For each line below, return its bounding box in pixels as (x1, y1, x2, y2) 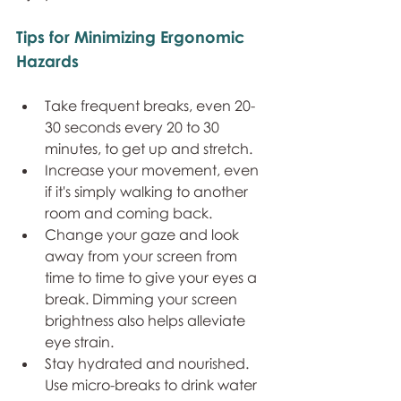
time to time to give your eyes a (45, 269, 260, 286)
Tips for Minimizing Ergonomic (16, 27, 250, 47)
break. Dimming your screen (45, 290, 241, 308)
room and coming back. (45, 204, 212, 222)
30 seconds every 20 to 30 (45, 118, 223, 136)
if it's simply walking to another (45, 183, 252, 200)
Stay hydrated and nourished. (45, 354, 252, 372)
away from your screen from (45, 247, 241, 265)
